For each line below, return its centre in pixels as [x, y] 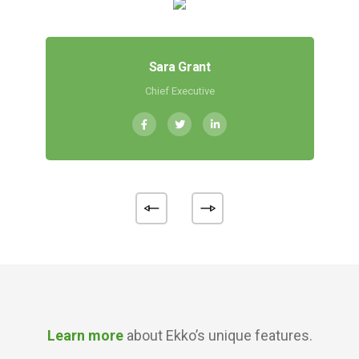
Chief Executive [179, 91]
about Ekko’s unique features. [218, 335]
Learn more [85, 335]
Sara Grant [179, 67]
